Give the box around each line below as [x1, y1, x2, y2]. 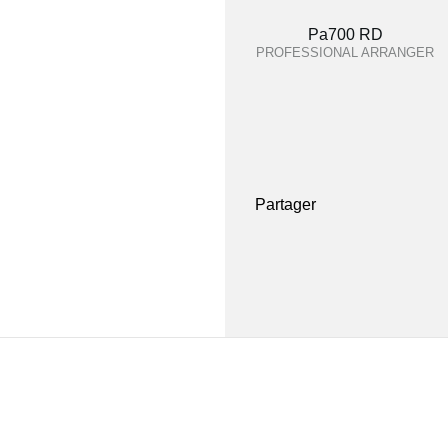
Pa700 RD [307, 26, 383, 43]
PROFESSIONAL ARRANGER [256, 45, 434, 60]
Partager [255, 196, 316, 213]
